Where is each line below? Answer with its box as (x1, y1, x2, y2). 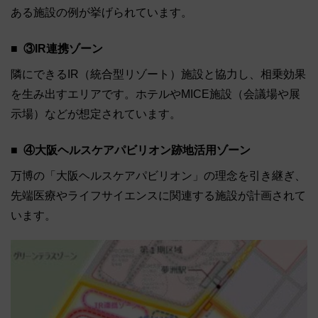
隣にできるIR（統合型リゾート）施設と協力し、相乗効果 (11, 68, 306, 81)
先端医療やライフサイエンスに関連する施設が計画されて (11, 190, 306, 202)
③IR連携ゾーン (23, 43, 103, 55)
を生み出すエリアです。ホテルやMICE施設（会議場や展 (11, 88, 300, 101)
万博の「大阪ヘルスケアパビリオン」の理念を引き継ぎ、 (11, 170, 306, 182)
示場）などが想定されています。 (11, 108, 181, 121)
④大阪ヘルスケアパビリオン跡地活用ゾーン (23, 144, 251, 157)
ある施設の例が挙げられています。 (11, 6, 192, 19)
